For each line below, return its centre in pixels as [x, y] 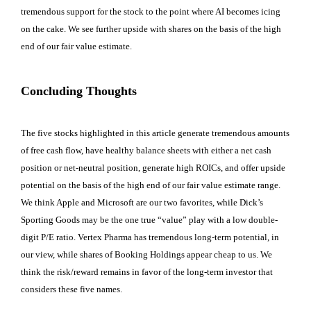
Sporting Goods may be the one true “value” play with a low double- [149, 219]
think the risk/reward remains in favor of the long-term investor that [147, 271]
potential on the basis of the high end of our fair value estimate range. [151, 185]
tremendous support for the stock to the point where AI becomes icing [151, 11]
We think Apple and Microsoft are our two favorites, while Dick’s [142, 202]
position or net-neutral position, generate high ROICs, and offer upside [153, 167]
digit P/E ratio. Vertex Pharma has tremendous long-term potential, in [150, 237]
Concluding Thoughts [79, 91]
